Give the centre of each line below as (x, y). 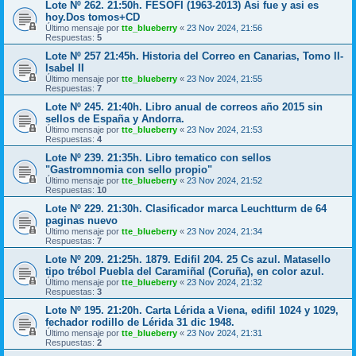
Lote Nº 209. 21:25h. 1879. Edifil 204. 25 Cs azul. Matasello (188, 259)
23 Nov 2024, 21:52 (224, 180)
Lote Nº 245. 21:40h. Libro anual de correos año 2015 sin (184, 106)
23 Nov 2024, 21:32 (224, 282)
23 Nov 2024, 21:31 (224, 333)
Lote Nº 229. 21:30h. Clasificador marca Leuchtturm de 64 (186, 208)
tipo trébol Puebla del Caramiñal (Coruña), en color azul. (185, 271)
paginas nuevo (81, 220)
